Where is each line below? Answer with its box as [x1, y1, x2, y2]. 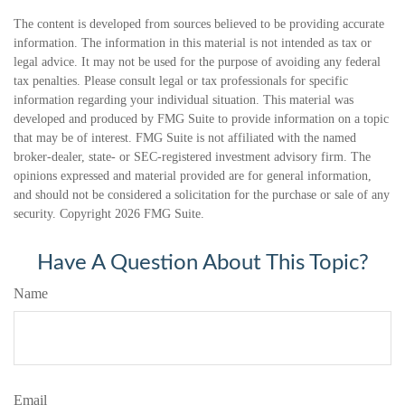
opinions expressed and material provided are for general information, [14, 169, 372, 184]
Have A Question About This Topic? [36, 252, 369, 275]
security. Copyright [14, 207, 115, 221]
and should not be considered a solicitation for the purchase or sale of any [14, 188, 390, 202]
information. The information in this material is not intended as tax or [14, 36, 372, 51]
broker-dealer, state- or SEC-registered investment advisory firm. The [14, 150, 371, 165]
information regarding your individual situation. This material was [14, 93, 353, 108]
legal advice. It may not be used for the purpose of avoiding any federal [14, 55, 381, 70]
